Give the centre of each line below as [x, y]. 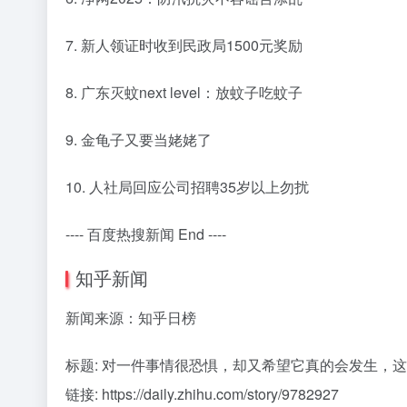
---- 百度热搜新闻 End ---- [146, 233]
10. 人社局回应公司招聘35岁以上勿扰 [187, 186]
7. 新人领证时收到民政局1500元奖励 [184, 45]
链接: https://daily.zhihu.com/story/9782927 [202, 393]
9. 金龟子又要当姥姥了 [139, 139]
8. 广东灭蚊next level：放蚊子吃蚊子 [184, 92]
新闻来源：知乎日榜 [131, 317]
